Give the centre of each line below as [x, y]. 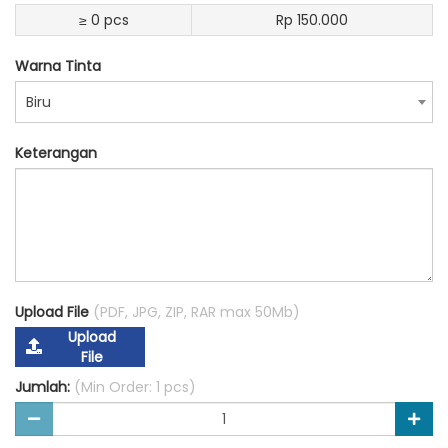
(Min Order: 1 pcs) [135, 387]
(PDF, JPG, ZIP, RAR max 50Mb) [196, 312]
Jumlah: [44, 387]
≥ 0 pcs [103, 20]
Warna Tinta [58, 66]
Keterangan [56, 153]
